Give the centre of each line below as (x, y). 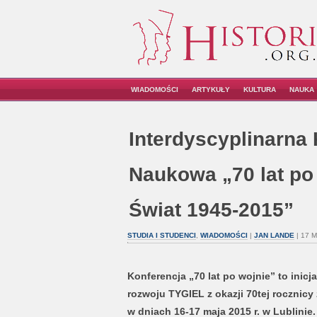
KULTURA (260, 90)
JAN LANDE (274, 235)
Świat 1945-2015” (211, 210)
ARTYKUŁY (211, 90)
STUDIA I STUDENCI (161, 235)
